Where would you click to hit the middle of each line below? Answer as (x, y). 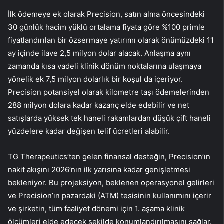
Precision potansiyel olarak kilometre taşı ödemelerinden (109, 92)
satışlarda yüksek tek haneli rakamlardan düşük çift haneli (109, 118)
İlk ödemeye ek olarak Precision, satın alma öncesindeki (106, 14)
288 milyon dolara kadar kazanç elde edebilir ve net (99, 105)
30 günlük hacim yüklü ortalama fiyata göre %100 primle (106, 27)
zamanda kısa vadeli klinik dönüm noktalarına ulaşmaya (105, 66)
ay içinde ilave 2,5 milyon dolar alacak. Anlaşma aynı (99, 53)
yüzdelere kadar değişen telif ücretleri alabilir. (89, 131)
